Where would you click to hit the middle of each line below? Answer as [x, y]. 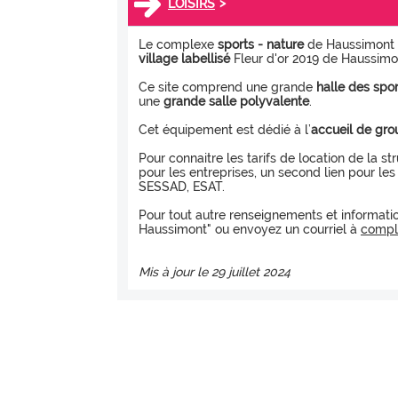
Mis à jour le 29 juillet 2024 [215, 271]
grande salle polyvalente [236, 101]
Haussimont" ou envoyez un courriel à [250, 229]
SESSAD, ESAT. [182, 186]
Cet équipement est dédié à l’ [225, 129]
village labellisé [184, 58]
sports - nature [261, 44]
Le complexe [178, 44]
